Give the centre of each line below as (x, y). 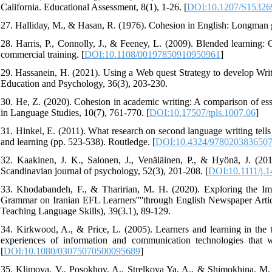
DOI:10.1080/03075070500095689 (72, 251)
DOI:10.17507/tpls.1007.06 (202, 112)
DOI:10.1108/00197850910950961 (152, 54)
